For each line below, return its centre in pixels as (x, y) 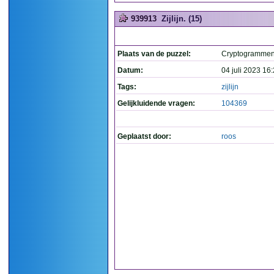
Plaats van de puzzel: (154, 54)
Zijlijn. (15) (182, 19)
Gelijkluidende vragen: (156, 103)
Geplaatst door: (144, 136)
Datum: (130, 70)
